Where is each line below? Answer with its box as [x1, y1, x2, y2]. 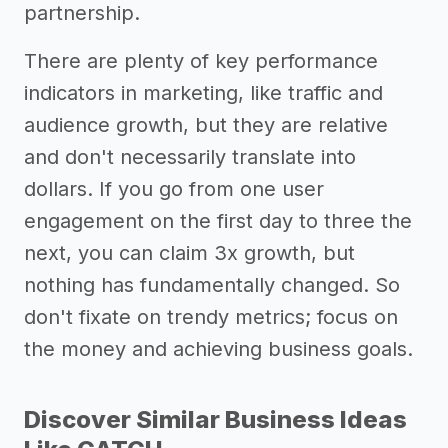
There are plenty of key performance [24, 49, 378, 73]
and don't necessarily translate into [24, 145, 356, 169]
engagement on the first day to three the [24, 209, 412, 233]
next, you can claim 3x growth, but [24, 241, 355, 265]
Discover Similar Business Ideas [24, 405, 407, 434]
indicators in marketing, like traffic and [24, 81, 383, 105]
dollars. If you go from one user [24, 177, 324, 201]
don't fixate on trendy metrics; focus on [24, 305, 398, 329]
